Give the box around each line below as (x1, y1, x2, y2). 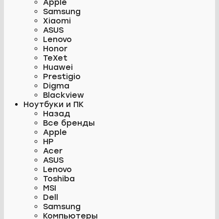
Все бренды (43, 118, 95, 128)
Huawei (43, 62, 73, 72)
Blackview (43, 90, 84, 100)
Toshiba (43, 174, 75, 183)
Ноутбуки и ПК (23, 99, 84, 109)
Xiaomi (43, 16, 71, 25)
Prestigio (43, 71, 81, 81)
